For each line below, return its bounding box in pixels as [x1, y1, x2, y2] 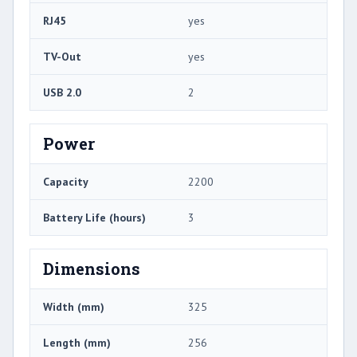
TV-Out [43, 49, 81, 64]
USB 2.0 [43, 84, 81, 100]
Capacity [43, 174, 88, 189]
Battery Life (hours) [43, 210, 146, 225]
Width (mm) [43, 299, 104, 314]
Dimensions [43, 257, 140, 279]
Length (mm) [43, 335, 111, 350]
